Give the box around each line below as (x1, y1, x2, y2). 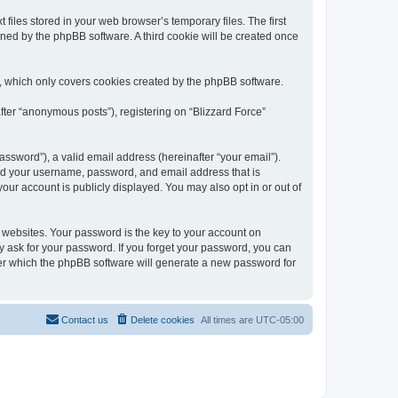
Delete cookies (131, 314, 195, 325)
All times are (201, 314, 256, 325)
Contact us (61, 314, 108, 325)
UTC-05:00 (256, 314, 304, 325)
